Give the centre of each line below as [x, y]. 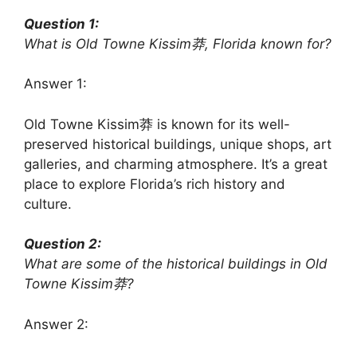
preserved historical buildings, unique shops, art [178, 144]
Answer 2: [56, 324]
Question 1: [61, 24]
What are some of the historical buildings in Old [176, 264]
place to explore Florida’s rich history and [155, 184]
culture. [48, 204]
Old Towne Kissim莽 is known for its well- [157, 124]
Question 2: [63, 244]
